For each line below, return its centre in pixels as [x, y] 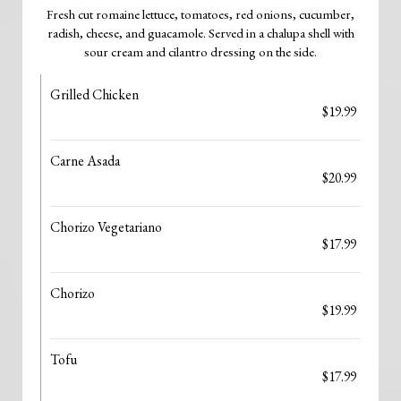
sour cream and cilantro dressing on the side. [200, 51]
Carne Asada [85, 161]
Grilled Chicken [94, 94]
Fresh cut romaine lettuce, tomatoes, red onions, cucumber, [200, 14]
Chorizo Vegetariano [106, 227]
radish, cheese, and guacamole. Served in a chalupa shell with [200, 33]
